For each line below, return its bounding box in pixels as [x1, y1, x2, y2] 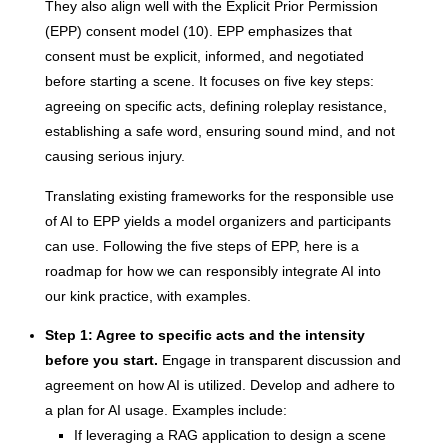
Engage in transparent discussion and [161, 352, 401, 369]
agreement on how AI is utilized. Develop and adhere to [44, 377, 395, 394]
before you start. [44, 352, 162, 369]
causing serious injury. [44, 148, 185, 165]
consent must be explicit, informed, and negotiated [44, 48, 364, 65]
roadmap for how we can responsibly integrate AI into [44, 262, 381, 279]
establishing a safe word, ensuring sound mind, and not [44, 123, 395, 140]
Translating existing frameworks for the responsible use [44, 187, 394, 204]
